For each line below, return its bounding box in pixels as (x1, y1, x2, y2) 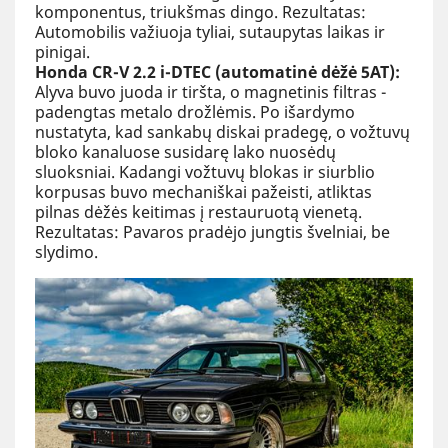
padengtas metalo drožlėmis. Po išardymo (35, 100, 355, 123)
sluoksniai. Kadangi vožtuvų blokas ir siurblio (35, 160, 375, 183)
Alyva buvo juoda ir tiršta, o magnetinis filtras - (35, 80, 386, 103)
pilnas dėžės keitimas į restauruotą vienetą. (35, 200, 362, 223)
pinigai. (35, 40, 90, 63)
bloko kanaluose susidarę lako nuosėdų (35, 140, 336, 163)
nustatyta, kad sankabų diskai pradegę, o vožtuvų (35, 120, 410, 143)
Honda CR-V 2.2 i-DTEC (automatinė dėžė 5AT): (35, 60, 400, 83)
